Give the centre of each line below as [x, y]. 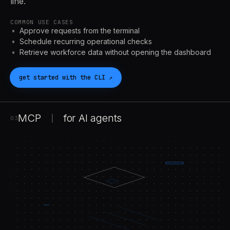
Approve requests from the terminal [80, 30]
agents [105, 118]
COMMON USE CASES [42, 22]
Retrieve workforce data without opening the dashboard [115, 52]
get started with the [57, 77]
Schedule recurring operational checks [86, 41]
